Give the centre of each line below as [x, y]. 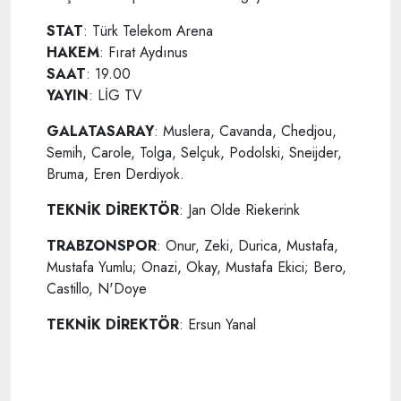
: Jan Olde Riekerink [239, 210]
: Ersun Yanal [218, 325]
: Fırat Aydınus [144, 53]
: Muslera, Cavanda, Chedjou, [245, 132]
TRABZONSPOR [102, 246]
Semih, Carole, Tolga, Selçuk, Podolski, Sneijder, [194, 153]
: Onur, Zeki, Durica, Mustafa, [247, 246]
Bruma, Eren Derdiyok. [115, 175]
